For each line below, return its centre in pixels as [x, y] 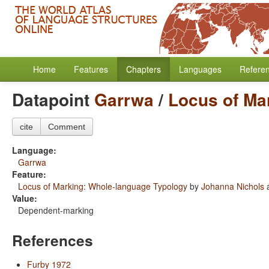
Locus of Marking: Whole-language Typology [103, 186]
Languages [200, 69]
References [53, 240]
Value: [25, 198]
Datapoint [53, 99]
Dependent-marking [56, 210]
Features [91, 69]
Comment [67, 127]
